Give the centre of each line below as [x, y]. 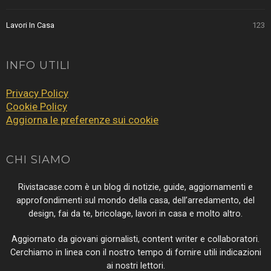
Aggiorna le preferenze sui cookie [82, 120]
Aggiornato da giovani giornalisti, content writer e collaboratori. [135, 240]
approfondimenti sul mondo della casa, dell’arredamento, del [135, 201]
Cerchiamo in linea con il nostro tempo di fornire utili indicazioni [135, 253]
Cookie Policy [37, 107]
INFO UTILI [38, 66]
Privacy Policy [37, 93]
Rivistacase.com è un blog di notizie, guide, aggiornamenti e [135, 188]
